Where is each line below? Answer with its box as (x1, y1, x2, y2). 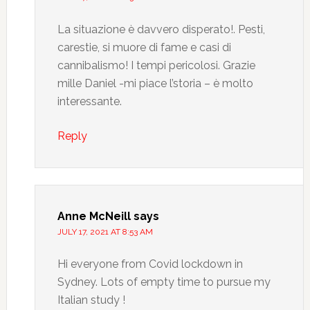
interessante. (57, 95, 122, 108)
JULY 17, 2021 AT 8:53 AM (57, 227, 153, 237)
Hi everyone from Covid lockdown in (57, 257, 243, 271)
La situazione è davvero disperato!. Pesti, (57, 23, 265, 36)
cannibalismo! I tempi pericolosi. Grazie (57, 59, 255, 72)
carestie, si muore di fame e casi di (57, 41, 231, 54)
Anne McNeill (57, 210, 131, 223)
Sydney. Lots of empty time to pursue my (57, 275, 271, 289)
